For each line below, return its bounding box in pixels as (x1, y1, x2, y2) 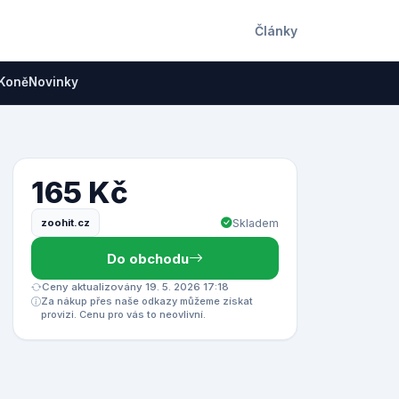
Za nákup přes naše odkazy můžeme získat (41, 295, 253, 307)
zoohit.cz (41, 216, 90, 229)
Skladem (232, 216, 279, 230)
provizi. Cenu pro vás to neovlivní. (41, 308, 206, 321)
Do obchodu (107, 249, 189, 267)
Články (255, 22, 297, 38)
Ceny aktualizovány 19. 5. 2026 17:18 (42, 281, 229, 293)
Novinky (28, 75, 78, 89)
